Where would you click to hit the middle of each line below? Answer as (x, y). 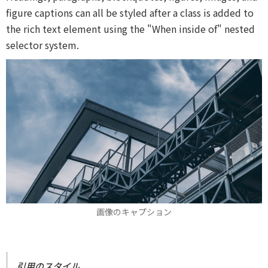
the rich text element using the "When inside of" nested (130, 29)
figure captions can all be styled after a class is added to (130, 13)
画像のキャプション (134, 212)
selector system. (42, 45)
